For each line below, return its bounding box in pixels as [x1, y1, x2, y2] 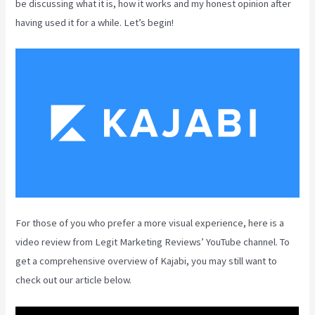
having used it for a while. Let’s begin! [15, 16, 174, 30]
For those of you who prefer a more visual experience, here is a [15, 217, 285, 230]
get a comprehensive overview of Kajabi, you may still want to [15, 255, 278, 268]
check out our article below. [15, 274, 132, 287]
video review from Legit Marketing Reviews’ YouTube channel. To [15, 236, 290, 249]
